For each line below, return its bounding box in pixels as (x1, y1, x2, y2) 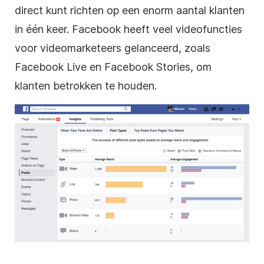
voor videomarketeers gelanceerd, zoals (15, 41, 210, 54)
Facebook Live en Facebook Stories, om (15, 60, 212, 73)
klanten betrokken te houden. (15, 79, 157, 92)
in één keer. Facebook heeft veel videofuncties (15, 22, 242, 35)
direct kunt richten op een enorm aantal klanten (15, 4, 245, 16)
